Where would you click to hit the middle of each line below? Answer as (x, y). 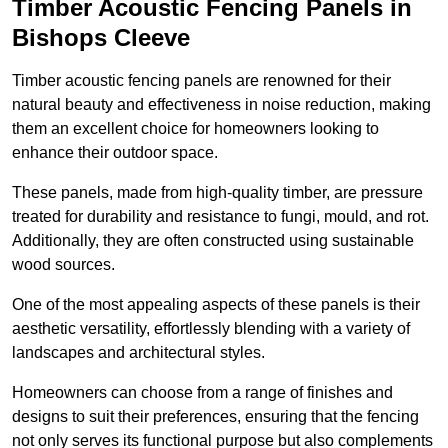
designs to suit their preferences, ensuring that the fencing (215, 417)
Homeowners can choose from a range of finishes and (202, 393)
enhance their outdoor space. (115, 153)
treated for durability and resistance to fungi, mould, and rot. (220, 217)
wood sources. (63, 265)
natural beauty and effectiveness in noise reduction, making (221, 105)
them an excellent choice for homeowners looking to (195, 129)
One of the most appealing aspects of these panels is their (216, 305)
